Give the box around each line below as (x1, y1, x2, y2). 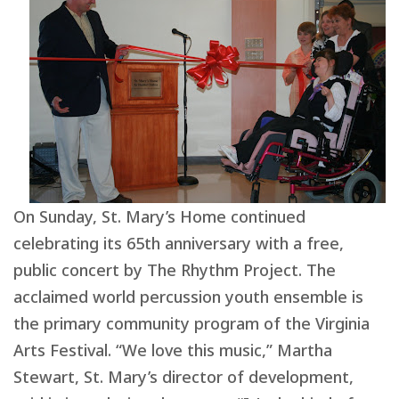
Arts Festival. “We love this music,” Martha (13, 339, 332, 362)
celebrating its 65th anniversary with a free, (13, 232, 344, 255)
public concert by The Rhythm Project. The (13, 259, 336, 281)
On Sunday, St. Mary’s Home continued (13, 206, 305, 228)
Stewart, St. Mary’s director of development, (13, 366, 354, 388)
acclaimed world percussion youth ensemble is (13, 286, 363, 308)
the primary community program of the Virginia (13, 313, 370, 335)
